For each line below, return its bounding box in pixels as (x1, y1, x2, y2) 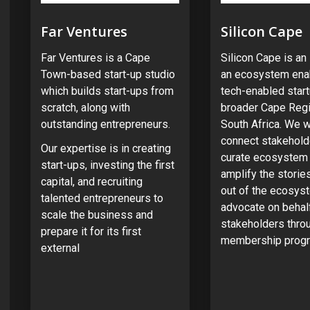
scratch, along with (41, 101, 130, 115)
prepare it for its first (41, 225, 141, 239)
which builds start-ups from (41, 84, 174, 98)
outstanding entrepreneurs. (41, 118, 170, 131)
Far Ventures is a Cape (41, 51, 150, 65)
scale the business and (41, 208, 153, 222)
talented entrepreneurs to (41, 192, 163, 206)
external (41, 241, 80, 255)
